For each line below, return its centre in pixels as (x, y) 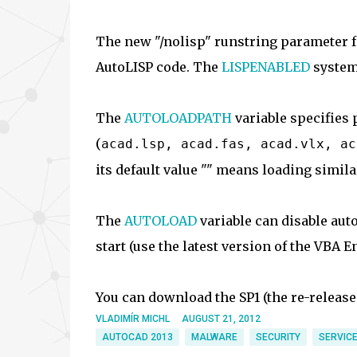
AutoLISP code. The (158, 67)
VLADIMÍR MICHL (132, 319)
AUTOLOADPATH (178, 118)
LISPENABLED (265, 67)
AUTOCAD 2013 (137, 337)
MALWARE (214, 337)
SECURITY (278, 337)
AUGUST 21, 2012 (221, 319)
